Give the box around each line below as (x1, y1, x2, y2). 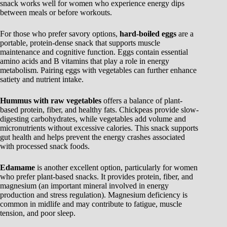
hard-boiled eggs (120, 29, 176, 38)
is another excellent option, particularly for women (35, 163, 198, 172)
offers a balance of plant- (101, 96, 182, 105)
